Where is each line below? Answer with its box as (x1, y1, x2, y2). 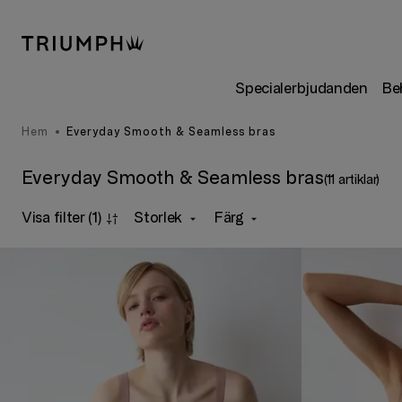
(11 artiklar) (324, 173, 380, 187)
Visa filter (22, 210, 85, 225)
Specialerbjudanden (235, 81, 368, 96)
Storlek (134, 210, 183, 225)
